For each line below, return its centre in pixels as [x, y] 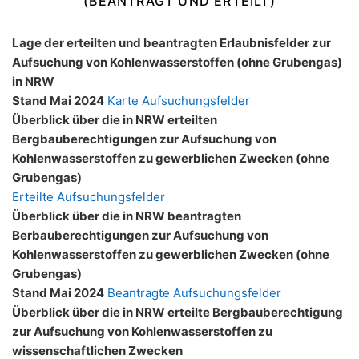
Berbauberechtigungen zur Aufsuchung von [140, 235]
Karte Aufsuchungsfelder [179, 101]
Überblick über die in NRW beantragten [127, 216]
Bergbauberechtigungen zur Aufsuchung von [144, 139]
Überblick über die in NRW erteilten [115, 120]
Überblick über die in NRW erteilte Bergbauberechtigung [177, 312]
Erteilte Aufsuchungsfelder [89, 197]
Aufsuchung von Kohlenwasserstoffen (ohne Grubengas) [177, 62]
